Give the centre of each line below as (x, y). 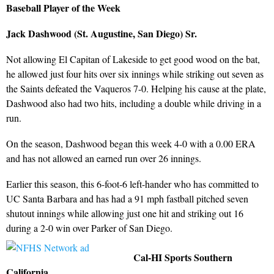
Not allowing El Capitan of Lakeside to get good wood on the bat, (133, 59)
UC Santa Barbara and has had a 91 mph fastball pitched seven (127, 198)
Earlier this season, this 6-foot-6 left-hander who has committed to (132, 183)
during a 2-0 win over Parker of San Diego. (89, 228)
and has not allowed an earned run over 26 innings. (104, 158)
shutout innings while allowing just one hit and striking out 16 (125, 213)
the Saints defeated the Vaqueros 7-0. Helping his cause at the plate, (136, 88)
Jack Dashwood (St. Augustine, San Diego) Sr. (102, 33)
